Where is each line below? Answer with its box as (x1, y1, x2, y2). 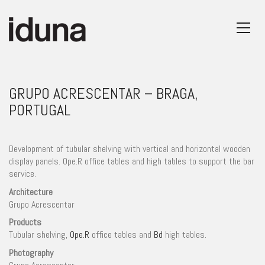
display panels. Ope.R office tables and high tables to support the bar (9, 155, 254, 167)
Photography (9, 246, 53, 259)
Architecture (9, 185, 53, 198)
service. (9, 167, 36, 180)
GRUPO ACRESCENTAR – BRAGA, (9, 84, 198, 104)
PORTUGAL (9, 101, 70, 120)
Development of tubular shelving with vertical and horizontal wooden (9, 143, 250, 155)
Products (9, 216, 41, 228)
